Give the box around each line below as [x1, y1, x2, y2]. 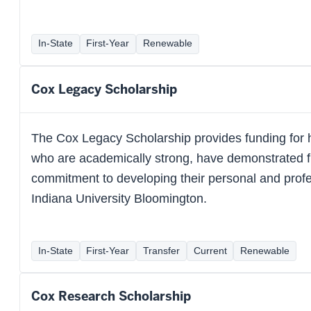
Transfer [142, 245, 180, 256]
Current [193, 245, 227, 256]
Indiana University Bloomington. [31, 191, 207, 205]
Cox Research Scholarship [31, 288, 191, 305]
